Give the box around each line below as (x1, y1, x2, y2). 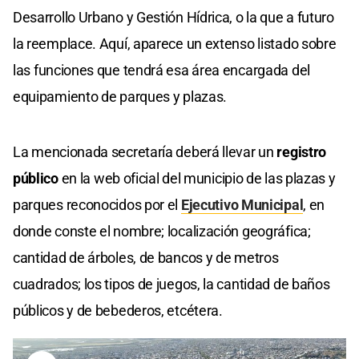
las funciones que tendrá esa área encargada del (13, 62, 310, 79)
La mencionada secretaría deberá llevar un (13, 143, 277, 161)
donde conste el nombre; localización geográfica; (13, 223, 311, 240)
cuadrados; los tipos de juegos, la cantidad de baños (13, 276, 330, 293)
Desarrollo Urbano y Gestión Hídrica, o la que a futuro (13, 9, 334, 26)
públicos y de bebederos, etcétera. (13, 302, 223, 320)
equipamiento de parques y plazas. (13, 88, 228, 106)
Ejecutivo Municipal (180, 196, 304, 214)
